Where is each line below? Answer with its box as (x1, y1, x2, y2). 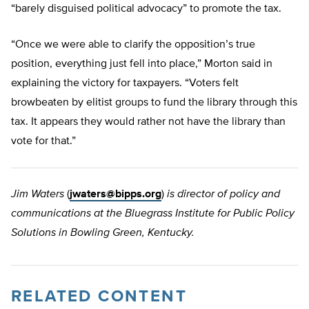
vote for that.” (11, 136, 76, 148)
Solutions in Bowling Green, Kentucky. (11, 228, 195, 239)
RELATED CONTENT (11, 288, 187, 306)
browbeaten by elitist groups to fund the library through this (11, 97, 297, 109)
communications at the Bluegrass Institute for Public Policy (11, 208, 295, 220)
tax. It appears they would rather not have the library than (11, 117, 286, 128)
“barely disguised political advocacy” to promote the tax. (11, 3, 281, 15)
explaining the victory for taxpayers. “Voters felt (11, 78, 239, 90)
